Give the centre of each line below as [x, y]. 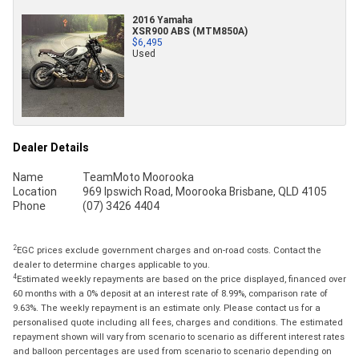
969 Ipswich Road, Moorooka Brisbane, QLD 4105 [204, 192]
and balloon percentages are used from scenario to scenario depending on [172, 351]
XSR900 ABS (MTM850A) [190, 31]
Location [35, 192]
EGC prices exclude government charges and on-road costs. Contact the [169, 250]
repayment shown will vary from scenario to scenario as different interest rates [179, 337]
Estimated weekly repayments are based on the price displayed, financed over [182, 279]
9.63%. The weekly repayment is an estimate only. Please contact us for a [167, 308]
